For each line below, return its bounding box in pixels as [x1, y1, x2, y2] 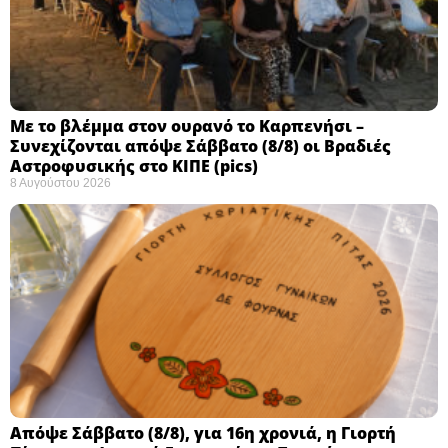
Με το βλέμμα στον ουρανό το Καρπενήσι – [10, 114, 364, 137]
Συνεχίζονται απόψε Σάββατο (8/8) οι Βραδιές [10, 134, 391, 157]
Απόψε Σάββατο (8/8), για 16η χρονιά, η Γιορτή [10, 421, 396, 444]
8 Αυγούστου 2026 [10, 175, 111, 190]
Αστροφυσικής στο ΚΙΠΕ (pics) [10, 154, 258, 177]
